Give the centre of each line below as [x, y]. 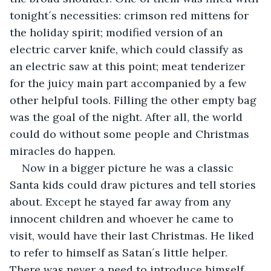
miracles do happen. [63, 151]
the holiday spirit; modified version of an [118, 32]
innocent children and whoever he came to [123, 218]
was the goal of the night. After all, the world [128, 117]
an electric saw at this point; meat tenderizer [129, 66]
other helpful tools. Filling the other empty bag [135, 100]
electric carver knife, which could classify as [128, 49]
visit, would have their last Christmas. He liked [133, 235]
